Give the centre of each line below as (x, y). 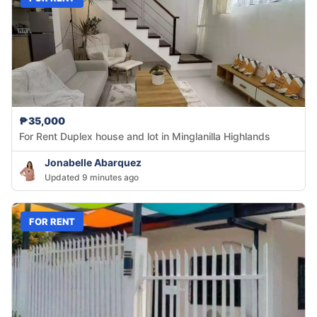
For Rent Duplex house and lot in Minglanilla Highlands (145, 137)
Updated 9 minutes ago (92, 178)
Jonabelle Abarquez (93, 163)
